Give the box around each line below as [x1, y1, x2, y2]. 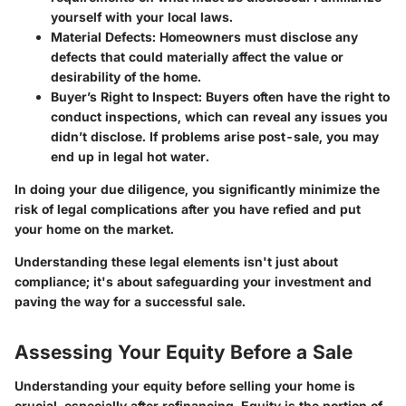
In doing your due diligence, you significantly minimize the [14, 180, 380, 197]
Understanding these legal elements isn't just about [14, 253, 338, 269]
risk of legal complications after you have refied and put [14, 200, 361, 217]
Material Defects [51, 28, 152, 44]
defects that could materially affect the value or [51, 48, 343, 64]
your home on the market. [14, 220, 174, 237]
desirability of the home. [51, 68, 201, 84]
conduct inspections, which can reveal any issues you [51, 108, 388, 124]
